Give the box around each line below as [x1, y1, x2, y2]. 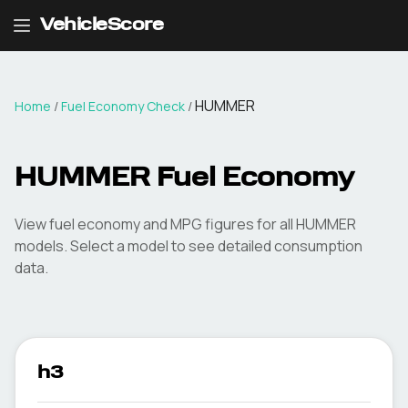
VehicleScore [40, 16, 163, 35]
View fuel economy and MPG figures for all [15, 214, 296, 234]
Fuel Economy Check [61, 97, 185, 115]
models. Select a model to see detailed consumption [15, 236, 362, 256]
